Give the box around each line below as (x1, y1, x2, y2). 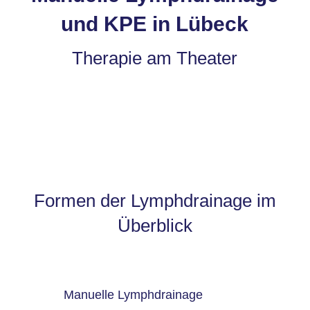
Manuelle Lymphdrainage (63, 288, 203, 302)
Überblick (117, 215, 192, 236)
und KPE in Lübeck (61, 12, 249, 35)
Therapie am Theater (72, 48, 238, 69)
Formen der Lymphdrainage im (33, 190, 276, 211)
